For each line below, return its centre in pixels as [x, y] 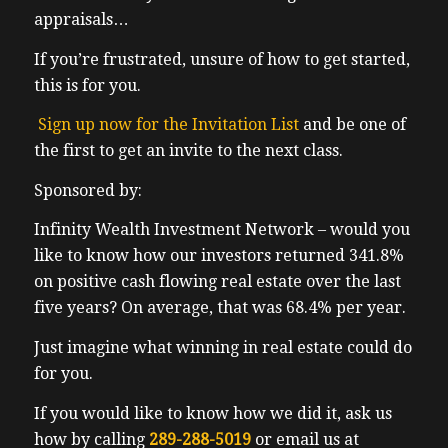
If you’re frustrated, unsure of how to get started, [221, 59]
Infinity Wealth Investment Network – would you [221, 230]
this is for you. [87, 85]
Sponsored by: [87, 190]
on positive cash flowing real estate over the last [217, 282]
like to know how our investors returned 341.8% [218, 256]
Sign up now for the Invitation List [168, 125]
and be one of [352, 125]
